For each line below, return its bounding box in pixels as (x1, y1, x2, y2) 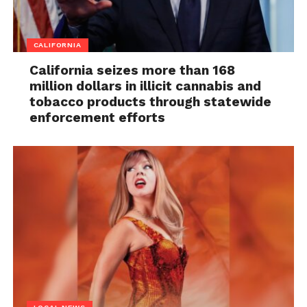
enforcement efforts (29, 110, 166, 126)
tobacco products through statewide (29, 94, 272, 110)
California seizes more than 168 (29, 62, 236, 79)
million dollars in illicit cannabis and (29, 78, 262, 95)
